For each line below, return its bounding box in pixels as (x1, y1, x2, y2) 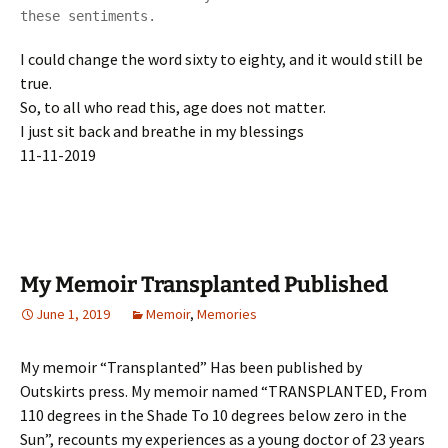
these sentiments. (20, 7, 156, 24)
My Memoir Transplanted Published (20, 270, 388, 298)
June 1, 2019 (36, 304, 110, 323)
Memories (197, 304, 257, 323)
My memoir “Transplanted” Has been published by (20, 356, 362, 377)
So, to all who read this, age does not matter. (20, 96, 326, 117)
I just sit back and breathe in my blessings (20, 120, 304, 141)
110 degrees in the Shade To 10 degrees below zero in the (20, 404, 407, 425)
